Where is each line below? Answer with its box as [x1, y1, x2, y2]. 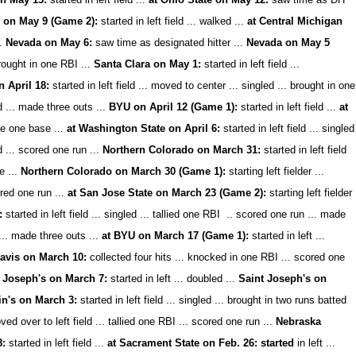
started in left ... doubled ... [107, 273, 239, 284]
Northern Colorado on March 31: [99, 144, 261, 156]
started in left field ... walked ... [98, 15, 245, 27]
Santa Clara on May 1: [94, 58, 202, 70]
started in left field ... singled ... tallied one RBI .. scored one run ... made [2, 208, 346, 220]
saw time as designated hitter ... [92, 37, 247, 48]
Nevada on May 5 [246, 37, 331, 48]
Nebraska [276, 315, 322, 327]
